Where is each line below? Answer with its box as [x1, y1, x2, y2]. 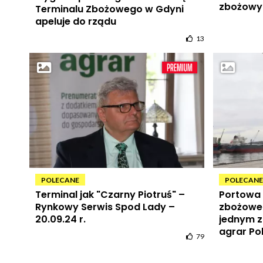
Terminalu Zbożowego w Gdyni [35, 2, 184, 16]
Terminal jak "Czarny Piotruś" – [35, 188, 185, 202]
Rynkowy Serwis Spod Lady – [35, 200, 175, 214]
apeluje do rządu [35, 14, 116, 28]
